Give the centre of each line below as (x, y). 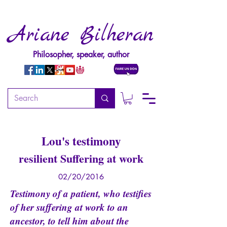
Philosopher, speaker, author (81, 54)
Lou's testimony (81, 141)
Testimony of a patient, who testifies (81, 193)
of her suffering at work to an (69, 207)
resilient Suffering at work (81, 158)
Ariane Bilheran (81, 35)
